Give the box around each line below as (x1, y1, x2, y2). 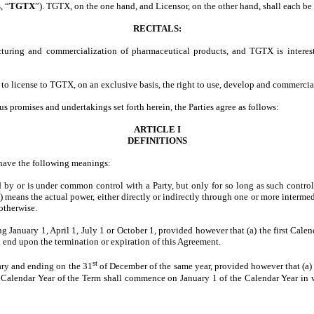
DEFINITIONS (127, 135, 187, 146)
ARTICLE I (133, 124, 181, 135)
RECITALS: (132, 23, 182, 34)
